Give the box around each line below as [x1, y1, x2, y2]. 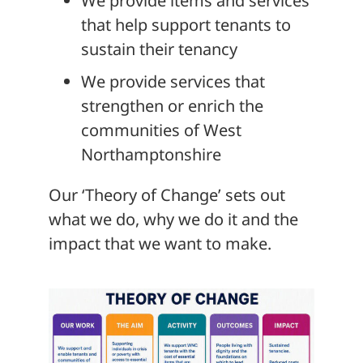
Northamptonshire [81, 143, 221, 165]
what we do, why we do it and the [49, 207, 298, 230]
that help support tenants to [81, 13, 291, 36]
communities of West [81, 118, 241, 141]
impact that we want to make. [49, 232, 271, 254]
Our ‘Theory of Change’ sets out [49, 183, 285, 206]
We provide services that [81, 70, 265, 92]
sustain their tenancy [81, 37, 237, 60]
